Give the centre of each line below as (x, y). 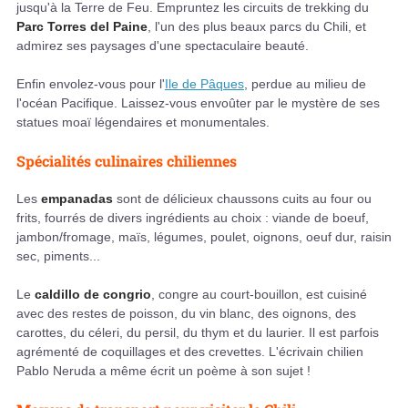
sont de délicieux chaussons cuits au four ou (244, 198)
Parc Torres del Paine (82, 26)
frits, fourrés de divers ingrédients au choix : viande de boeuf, (193, 217)
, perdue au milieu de (305, 83)
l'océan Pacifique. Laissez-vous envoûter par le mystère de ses (198, 102)
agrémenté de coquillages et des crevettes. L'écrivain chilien (190, 351)
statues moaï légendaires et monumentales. (143, 122)
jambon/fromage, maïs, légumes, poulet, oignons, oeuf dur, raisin (204, 236)
